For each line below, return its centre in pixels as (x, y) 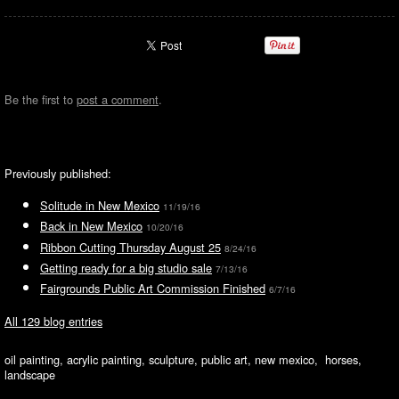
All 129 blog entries (53, 321)
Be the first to (41, 99)
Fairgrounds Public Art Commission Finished (153, 289)
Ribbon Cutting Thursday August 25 (130, 247)
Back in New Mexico (91, 226)
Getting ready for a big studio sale (126, 267)
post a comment (118, 99)
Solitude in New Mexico (100, 205)
